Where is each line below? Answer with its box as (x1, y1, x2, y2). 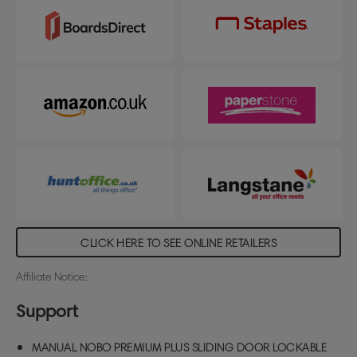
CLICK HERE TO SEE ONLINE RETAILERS (80, 237, 277, 250)
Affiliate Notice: (16, 270, 88, 284)
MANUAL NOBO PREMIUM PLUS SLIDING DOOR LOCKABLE (32, 341, 327, 355)
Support (16, 300, 78, 322)
